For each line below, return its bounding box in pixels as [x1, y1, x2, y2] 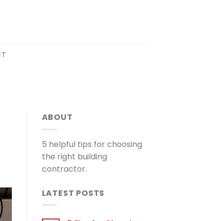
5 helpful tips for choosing [41, 138, 142, 150]
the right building [41, 150, 107, 162]
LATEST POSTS [41, 187, 105, 199]
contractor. [41, 163, 87, 175]
